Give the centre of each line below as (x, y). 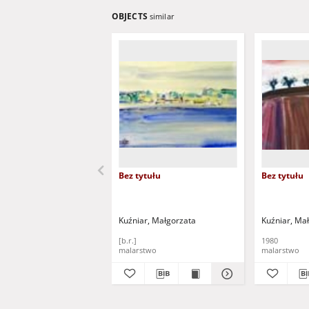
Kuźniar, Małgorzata (157, 220)
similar (162, 16)
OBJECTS (131, 16)
